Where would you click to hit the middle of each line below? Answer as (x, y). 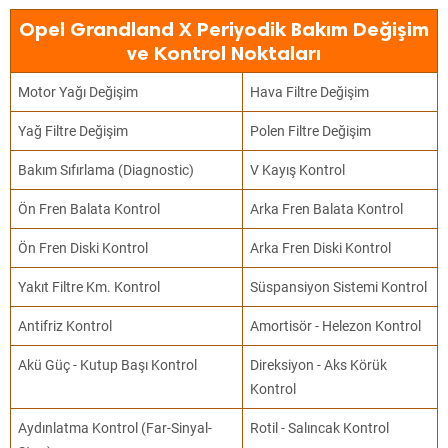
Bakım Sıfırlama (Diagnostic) (106, 170)
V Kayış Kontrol (298, 170)
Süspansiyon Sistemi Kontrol (339, 287)
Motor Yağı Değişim (78, 92)
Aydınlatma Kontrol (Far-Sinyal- (115, 428)
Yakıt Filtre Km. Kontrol (89, 287)
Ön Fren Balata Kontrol (89, 209)
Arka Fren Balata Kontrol (327, 209)
